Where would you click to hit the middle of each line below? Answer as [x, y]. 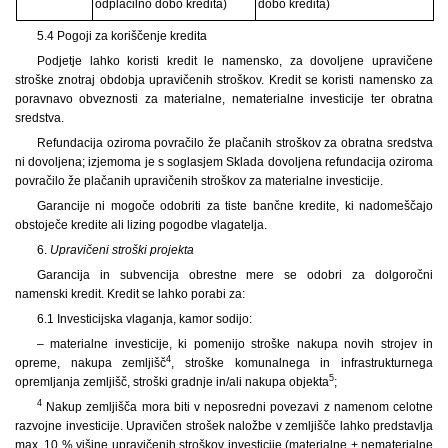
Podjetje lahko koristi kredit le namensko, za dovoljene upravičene [234, 60]
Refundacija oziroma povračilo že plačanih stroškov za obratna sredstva [234, 142]
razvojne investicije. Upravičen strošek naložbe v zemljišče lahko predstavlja [224, 425]
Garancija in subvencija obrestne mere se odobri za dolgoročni [234, 274]
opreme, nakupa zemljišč [91, 362]
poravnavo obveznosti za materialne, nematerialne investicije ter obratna [224, 98]
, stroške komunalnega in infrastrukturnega [302, 362]
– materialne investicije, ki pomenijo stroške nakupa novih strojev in [234, 343]
